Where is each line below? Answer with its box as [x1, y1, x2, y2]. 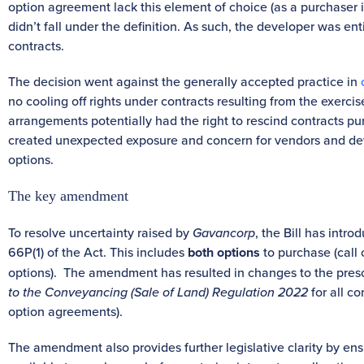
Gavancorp [193, 223, 255, 241]
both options [188, 242, 260, 262]
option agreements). [8, 301, 123, 320]
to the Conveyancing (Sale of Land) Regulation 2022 [8, 282, 311, 301]
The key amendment [8, 187, 128, 204]
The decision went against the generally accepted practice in [8, 71, 361, 90]
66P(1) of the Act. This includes [8, 242, 188, 261]
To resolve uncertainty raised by [8, 223, 193, 241]
